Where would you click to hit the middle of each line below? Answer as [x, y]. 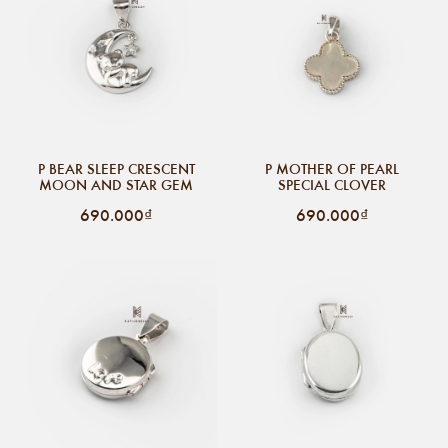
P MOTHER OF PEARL [332, 168]
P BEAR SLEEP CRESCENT [116, 168]
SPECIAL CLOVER [332, 184]
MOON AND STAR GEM [116, 184]
